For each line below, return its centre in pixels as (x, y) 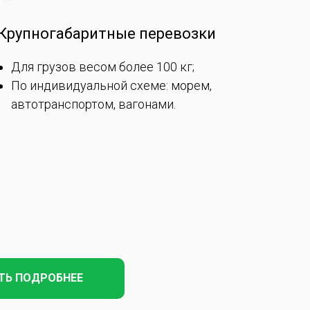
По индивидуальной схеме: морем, (111, 85)
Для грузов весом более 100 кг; (103, 66)
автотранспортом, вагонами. (93, 104)
